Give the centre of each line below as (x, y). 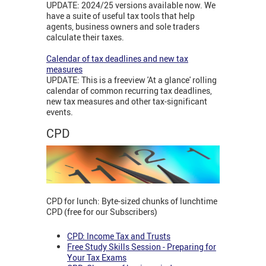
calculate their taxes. (86, 37)
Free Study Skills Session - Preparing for (142, 246)
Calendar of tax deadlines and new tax (117, 58)
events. (61, 112)
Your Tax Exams (97, 257)
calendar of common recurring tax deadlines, (129, 90)
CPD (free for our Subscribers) (102, 212)
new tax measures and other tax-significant (127, 101)
